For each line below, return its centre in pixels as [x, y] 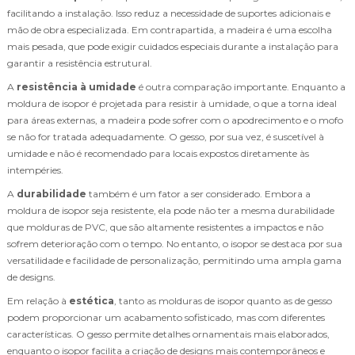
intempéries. [35, 170]
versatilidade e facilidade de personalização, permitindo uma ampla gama [174, 260]
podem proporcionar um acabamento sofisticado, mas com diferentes [166, 317]
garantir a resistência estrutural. [80, 63]
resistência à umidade [76, 86]
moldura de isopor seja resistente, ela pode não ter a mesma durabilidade [171, 210]
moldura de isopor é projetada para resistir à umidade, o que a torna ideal [172, 103]
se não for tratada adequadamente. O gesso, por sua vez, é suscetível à [166, 136]
